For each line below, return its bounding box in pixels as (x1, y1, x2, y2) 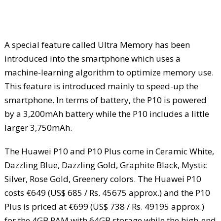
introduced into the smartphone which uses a (4, 52, 181, 64)
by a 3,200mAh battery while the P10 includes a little (4, 108, 209, 119)
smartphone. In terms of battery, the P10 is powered (4, 94, 207, 106)
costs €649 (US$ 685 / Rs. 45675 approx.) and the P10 (4, 186, 210, 198)
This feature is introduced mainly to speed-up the (4, 80, 198, 92)
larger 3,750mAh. (4, 121, 72, 133)
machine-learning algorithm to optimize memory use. (4, 66, 214, 78)
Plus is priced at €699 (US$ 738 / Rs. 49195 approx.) (4, 200, 204, 212)
